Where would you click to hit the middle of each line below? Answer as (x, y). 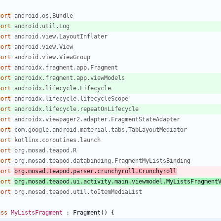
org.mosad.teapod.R (45, 151)
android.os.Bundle (44, 16)
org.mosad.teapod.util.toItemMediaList (78, 192)
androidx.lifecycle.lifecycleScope (71, 99)
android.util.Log (42, 26)
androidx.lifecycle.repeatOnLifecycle (76, 109)
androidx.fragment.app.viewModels (70, 78)
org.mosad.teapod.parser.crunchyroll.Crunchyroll (95, 171)
